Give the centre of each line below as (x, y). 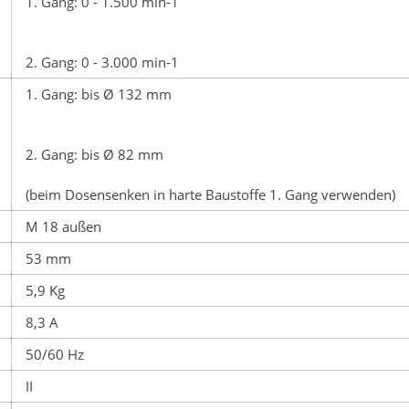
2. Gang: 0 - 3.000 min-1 (102, 62)
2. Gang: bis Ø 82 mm (94, 154)
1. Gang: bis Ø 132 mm (99, 94)
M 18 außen (63, 226)
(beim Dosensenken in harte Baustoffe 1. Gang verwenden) (210, 194)
